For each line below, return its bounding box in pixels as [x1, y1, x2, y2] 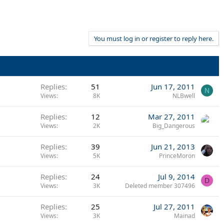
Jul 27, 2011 [153, 201, 195, 211]
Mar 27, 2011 [148, 111, 195, 121]
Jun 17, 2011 [151, 81, 195, 91]
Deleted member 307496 [125, 181, 195, 190]
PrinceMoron [159, 151, 195, 160]
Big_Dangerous [152, 121, 195, 130]
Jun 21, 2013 [151, 141, 195, 151]
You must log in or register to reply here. [94, 34, 213, 43]
